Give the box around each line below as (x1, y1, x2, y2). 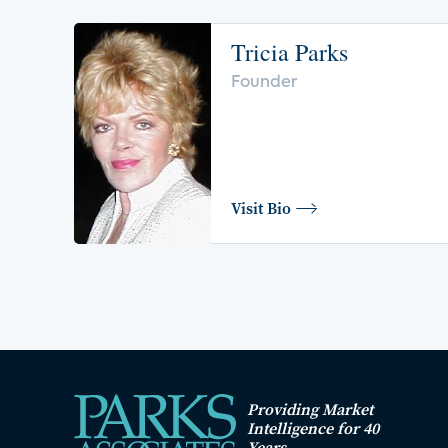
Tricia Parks (231, 35, 348, 68)
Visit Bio (231, 196, 291, 219)
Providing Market (247, 397, 373, 420)
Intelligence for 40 (247, 416, 379, 439)
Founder (231, 74, 297, 91)
